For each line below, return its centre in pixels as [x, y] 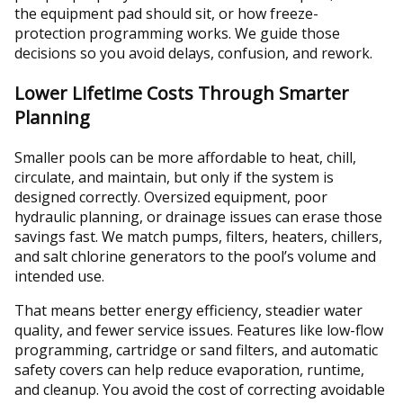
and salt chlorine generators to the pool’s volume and [195, 256]
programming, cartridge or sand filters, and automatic [196, 349]
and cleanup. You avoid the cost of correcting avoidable [200, 389]
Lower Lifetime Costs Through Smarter [182, 93]
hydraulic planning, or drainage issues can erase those [198, 216]
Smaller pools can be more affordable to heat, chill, [185, 157]
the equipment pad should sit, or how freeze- [166, 13]
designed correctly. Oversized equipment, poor [171, 197]
